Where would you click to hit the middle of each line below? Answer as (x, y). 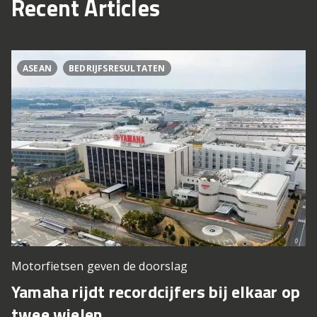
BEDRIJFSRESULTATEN (117, 69)
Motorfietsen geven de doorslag (99, 266)
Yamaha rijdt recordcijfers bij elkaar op (156, 292)
